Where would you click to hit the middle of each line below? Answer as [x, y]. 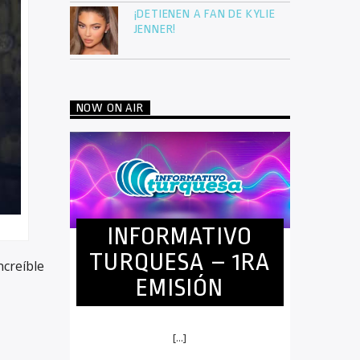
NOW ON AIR [110, 108]
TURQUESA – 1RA [180, 262]
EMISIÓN [180, 288]
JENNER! [155, 30]
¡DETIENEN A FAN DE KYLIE [205, 14]
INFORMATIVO [180, 237]
